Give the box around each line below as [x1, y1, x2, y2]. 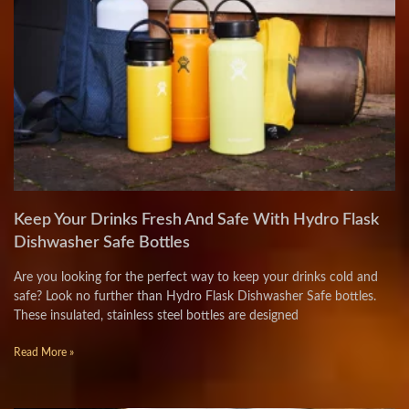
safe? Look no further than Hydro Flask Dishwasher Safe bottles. [14, 290, 376, 303]
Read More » [14, 347, 74, 358]
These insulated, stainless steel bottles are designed [14, 309, 299, 322]
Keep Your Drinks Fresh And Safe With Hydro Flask [14, 212, 379, 228]
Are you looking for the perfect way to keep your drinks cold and [14, 271, 378, 284]
